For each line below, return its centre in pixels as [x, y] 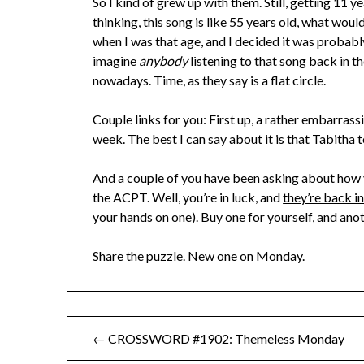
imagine [116, 61]
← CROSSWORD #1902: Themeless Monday [218, 339]
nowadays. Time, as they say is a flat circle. [210, 80]
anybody [164, 61]
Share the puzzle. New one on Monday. [199, 256]
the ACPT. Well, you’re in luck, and [188, 197]
